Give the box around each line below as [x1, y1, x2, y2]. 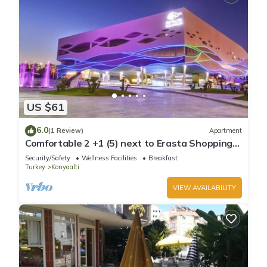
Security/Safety [25, 153, 70, 162]
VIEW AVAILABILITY [173, 183, 236, 192]
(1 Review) [48, 126, 83, 135]
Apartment [209, 126, 242, 135]
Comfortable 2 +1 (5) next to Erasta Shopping [25, 136, 232, 149]
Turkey [25, 162, 45, 171]
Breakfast [148, 153, 178, 162]
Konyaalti [51, 162, 79, 171]
